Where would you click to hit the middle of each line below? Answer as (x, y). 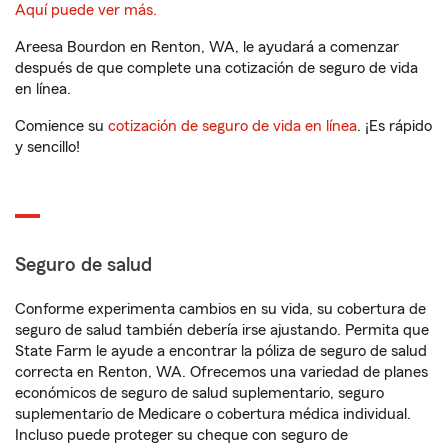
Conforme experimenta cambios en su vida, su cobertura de (220, 309)
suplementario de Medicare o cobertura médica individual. (213, 414)
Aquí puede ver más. (86, 10)
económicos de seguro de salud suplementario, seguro (199, 393)
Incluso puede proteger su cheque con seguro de (181, 435)
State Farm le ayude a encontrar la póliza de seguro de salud (221, 351)
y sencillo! (47, 147)
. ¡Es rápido (394, 126)
